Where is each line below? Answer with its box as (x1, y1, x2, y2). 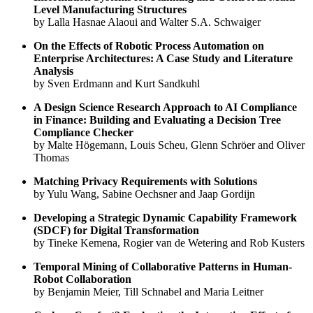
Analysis (34, 64, 73, 77)
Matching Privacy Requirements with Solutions (34, 175, 257, 187)
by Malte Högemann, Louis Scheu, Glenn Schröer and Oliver (34, 138, 305, 151)
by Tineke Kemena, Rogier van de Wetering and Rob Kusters (34, 236, 305, 249)
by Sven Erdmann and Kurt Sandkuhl (34, 77, 200, 89)
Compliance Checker (34, 126, 133, 138)
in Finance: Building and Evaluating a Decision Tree (34, 113, 281, 126)
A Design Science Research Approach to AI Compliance (34, 101, 297, 113)
